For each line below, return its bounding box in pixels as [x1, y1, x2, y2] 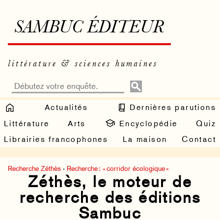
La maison [122, 135, 167, 144]
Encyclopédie [116, 118, 178, 128]
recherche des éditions [19, 188, 201, 207]
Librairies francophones [4, 135, 109, 144]
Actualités [45, 102, 88, 112]
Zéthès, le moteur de [28, 172, 192, 192]
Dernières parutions [127, 102, 216, 112]
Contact [182, 135, 216, 144]
